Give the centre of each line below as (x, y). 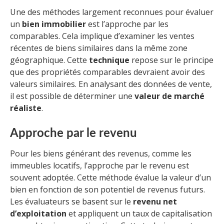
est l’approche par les (127, 24)
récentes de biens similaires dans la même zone (99, 48)
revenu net (155, 201)
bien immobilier (54, 24)
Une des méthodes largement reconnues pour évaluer (112, 12)
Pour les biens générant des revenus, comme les (101, 153)
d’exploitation (38, 213)
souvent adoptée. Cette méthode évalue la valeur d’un (110, 177)
